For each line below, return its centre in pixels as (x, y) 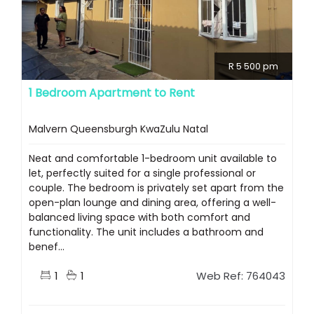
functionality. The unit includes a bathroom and (146, 232)
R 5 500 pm (253, 67)
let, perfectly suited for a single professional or (142, 173)
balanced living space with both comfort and (139, 218)
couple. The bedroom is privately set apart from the (156, 188)
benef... (47, 247)
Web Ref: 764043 (241, 276)
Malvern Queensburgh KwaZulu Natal (118, 129)
